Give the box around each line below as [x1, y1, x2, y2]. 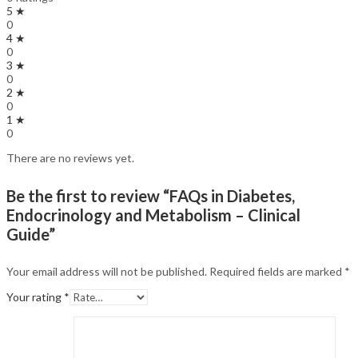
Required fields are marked [209, 265, 344, 279]
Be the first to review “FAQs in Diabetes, [6, 185, 295, 205]
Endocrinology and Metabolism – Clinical [6, 205, 300, 225]
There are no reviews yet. [6, 151, 134, 165]
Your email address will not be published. [6, 265, 207, 279]
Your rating [6, 290, 64, 304]
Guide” [6, 224, 55, 244]
